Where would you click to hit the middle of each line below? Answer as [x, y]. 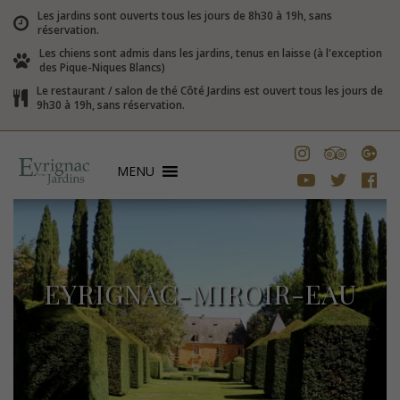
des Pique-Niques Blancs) [102, 67]
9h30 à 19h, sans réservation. [111, 105]
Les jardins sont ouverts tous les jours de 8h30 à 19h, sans [185, 16]
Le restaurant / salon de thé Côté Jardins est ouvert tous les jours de [210, 91]
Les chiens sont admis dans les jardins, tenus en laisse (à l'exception [211, 53]
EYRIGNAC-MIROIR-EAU [200, 294]
